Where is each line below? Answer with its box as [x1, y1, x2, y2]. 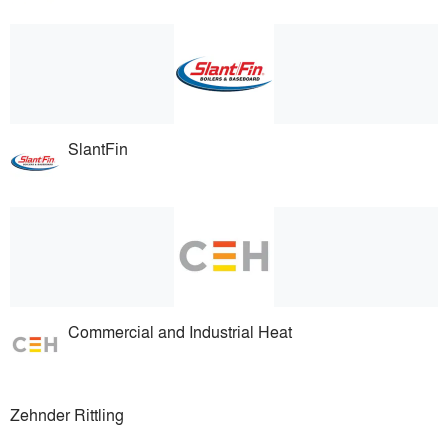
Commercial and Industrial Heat [68, 319, 293, 343]
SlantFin [68, 137, 129, 161]
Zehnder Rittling [10, 402, 124, 426]
